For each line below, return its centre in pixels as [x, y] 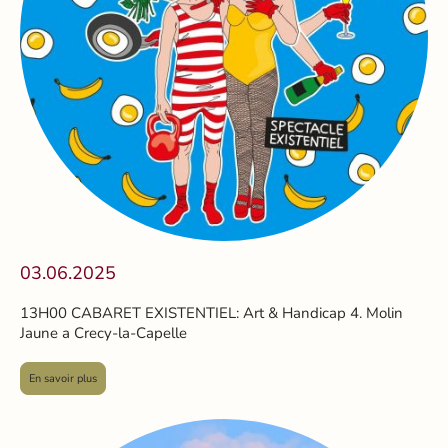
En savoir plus [63, 378]
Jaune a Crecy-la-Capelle [103, 332]
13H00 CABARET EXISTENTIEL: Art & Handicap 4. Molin [211, 312]
